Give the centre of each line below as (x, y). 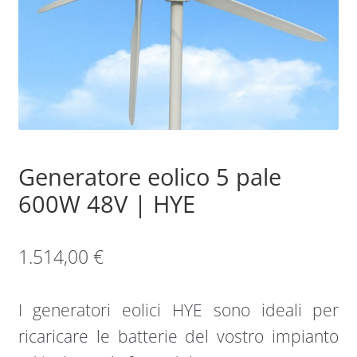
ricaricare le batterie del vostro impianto (178, 337)
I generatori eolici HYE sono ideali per (178, 310)
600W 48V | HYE (106, 204)
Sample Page (57, 40)
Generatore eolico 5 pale (149, 177)
